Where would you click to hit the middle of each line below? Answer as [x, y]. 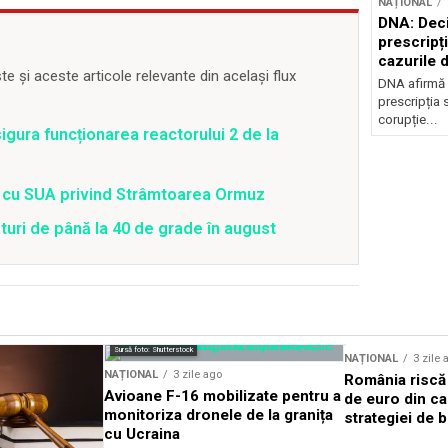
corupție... [407, 120]
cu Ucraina [142, 434]
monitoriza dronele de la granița [218, 415]
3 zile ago [197, 374]
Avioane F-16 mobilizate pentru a [222, 396]
